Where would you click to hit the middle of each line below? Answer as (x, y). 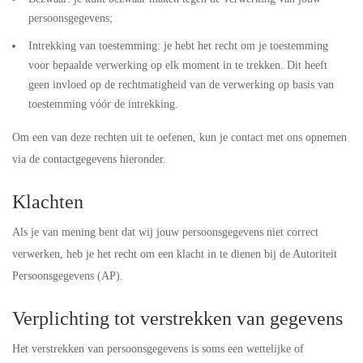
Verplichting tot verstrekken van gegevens (177, 318)
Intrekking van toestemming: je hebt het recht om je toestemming (178, 46)
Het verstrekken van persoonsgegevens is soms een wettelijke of (158, 349)
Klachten (48, 202)
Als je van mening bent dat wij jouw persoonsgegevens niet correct (165, 232)
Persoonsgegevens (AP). (68, 276)
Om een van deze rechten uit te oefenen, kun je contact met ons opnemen (179, 137)
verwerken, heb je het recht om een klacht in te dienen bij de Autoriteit (175, 254)
